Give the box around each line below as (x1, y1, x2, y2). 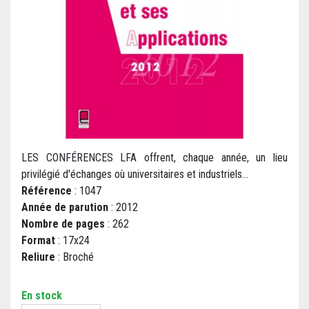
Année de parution (21, 201, 108, 215)
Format (21, 234, 55, 248)
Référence (21, 184, 72, 198)
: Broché (55, 250, 94, 264)
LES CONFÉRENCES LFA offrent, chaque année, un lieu (21, 151, 288, 165)
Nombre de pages (21, 217, 105, 231)
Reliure (21, 250, 55, 264)
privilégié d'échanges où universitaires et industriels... (21, 168, 248, 181)
